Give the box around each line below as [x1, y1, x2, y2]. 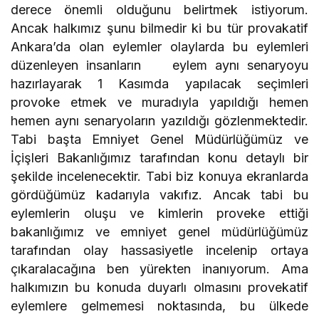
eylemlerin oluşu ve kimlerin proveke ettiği [11, 206, 308, 221]
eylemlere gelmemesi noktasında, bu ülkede [11, 298, 308, 314]
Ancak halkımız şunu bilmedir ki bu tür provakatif [11, 21, 308, 36]
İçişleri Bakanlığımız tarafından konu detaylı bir [11, 150, 308, 166]
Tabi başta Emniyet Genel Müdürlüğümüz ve [11, 132, 308, 147]
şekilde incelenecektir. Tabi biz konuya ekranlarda [11, 169, 308, 184]
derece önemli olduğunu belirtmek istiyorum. [11, 2, 308, 18]
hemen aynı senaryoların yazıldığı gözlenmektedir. [11, 113, 308, 129]
